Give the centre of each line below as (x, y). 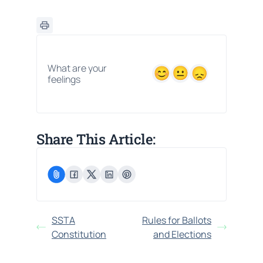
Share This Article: (96, 139)
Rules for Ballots (177, 220)
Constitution (79, 234)
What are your (77, 68)
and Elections (182, 234)
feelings (64, 79)
